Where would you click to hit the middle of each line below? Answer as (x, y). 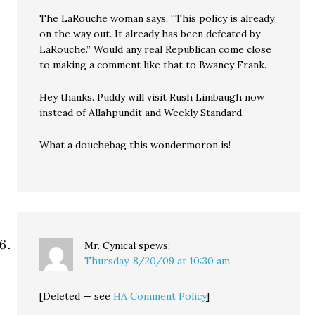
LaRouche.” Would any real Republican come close (156, 49)
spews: (155, 245)
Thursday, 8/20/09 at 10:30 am (157, 261)
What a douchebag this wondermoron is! (135, 145)
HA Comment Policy (160, 296)
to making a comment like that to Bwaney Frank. (153, 65)
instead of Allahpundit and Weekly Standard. (142, 112)
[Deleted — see (77, 296)
